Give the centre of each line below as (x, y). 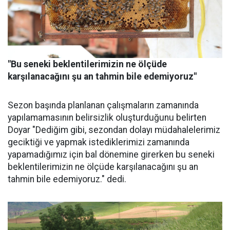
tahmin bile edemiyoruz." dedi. (67, 179)
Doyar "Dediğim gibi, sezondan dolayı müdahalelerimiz (114, 130)
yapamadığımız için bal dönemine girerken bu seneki (111, 154)
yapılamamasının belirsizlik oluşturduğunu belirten (107, 117)
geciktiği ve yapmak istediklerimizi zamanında (99, 142)
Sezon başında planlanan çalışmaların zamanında (103, 105)
